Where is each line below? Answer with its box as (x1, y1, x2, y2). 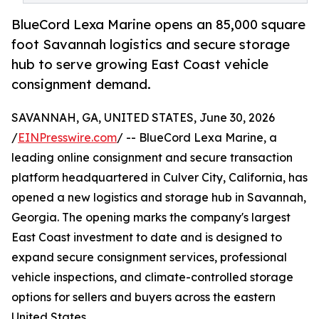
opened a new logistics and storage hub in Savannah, (11, 190, 306, 205)
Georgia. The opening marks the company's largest (11, 210, 291, 225)
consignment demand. (11, 76, 151, 93)
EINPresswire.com (18, 130, 117, 145)
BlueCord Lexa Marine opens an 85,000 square (11, 16, 305, 33)
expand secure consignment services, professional (11, 250, 287, 265)
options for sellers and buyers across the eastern (11, 290, 276, 305)
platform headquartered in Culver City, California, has (11, 170, 308, 185)
